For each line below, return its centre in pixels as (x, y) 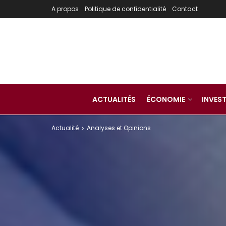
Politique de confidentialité (125, 9)
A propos (65, 9)
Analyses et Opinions (119, 128)
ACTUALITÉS (114, 99)
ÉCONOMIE (166, 99)
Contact (185, 9)
